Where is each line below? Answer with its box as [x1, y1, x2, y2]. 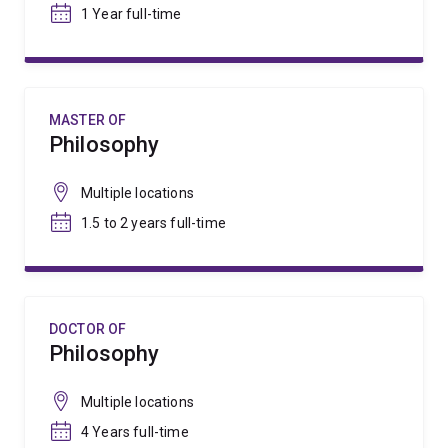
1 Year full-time [81, 6, 182, 22]
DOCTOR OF [49, 321, 127, 337]
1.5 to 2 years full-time [81, 215, 226, 231]
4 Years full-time [81, 424, 189, 440]
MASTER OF [49, 112, 127, 128]
